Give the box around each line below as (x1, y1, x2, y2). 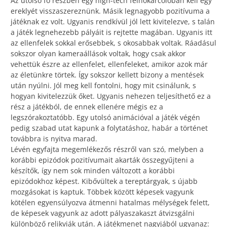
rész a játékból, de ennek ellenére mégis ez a (11, 102, 163, 112)
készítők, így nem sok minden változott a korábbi (11, 166, 175, 176)
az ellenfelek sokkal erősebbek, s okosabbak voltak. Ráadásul (11, 38, 216, 48)
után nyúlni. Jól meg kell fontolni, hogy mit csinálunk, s (11, 81, 196, 91)
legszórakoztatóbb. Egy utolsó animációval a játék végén (11, 112, 200, 123)
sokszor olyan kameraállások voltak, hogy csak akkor (11, 49, 186, 59)
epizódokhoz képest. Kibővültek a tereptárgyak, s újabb (11, 176, 198, 186)
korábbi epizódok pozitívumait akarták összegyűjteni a (11, 155, 194, 165)
